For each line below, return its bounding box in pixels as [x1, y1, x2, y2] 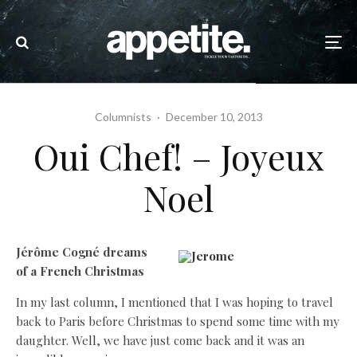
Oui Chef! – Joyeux [33, 132, 324, 179]
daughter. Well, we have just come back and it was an [16, 332, 304, 348]
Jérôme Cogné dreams [16, 244, 147, 260]
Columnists [94, 110, 151, 124]
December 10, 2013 [165, 110, 263, 124]
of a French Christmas [16, 263, 144, 279]
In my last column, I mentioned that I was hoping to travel [16, 294, 333, 310]
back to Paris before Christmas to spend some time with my [16, 313, 339, 329]
